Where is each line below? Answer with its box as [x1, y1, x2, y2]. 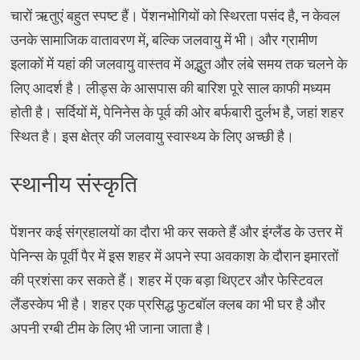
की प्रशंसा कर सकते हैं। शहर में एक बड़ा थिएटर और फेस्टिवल [10, 270, 323, 289]
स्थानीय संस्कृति [10, 170, 137, 198]
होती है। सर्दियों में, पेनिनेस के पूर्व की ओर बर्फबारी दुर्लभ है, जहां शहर [10, 102, 344, 121]
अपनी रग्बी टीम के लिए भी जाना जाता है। [10, 318, 212, 337]
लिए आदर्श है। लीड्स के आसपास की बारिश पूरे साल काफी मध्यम [10, 78, 330, 97]
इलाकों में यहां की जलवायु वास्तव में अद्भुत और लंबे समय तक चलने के [10, 54, 347, 73]
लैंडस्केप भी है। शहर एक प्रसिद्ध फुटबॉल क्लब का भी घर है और [10, 294, 325, 313]
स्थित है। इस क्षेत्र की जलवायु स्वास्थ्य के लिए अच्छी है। [10, 126, 294, 145]
